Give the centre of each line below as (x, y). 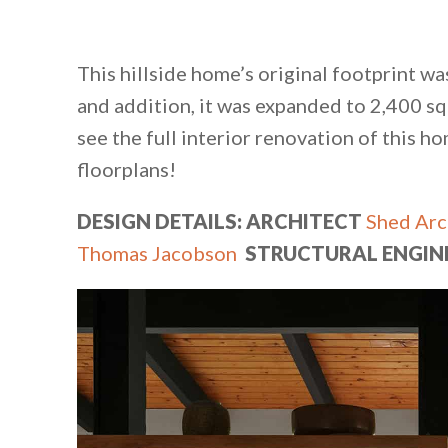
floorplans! (126, 169)
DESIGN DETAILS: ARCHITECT (219, 221)
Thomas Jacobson (157, 253)
